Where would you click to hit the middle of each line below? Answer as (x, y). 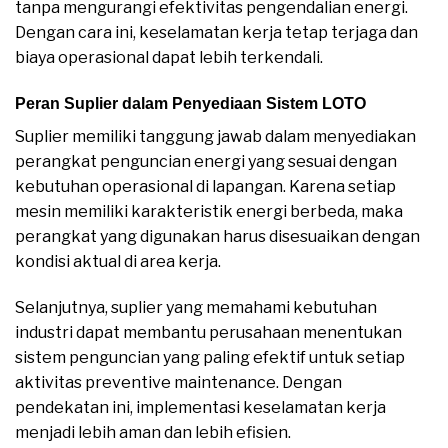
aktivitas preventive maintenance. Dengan (178, 382)
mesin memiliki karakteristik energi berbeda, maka (209, 211)
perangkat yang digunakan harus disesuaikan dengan (217, 236)
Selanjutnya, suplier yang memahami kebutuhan (196, 307)
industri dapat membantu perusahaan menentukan (208, 332)
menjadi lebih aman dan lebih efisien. (153, 432)
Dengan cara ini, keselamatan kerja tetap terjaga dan (216, 33)
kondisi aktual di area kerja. (118, 261)
